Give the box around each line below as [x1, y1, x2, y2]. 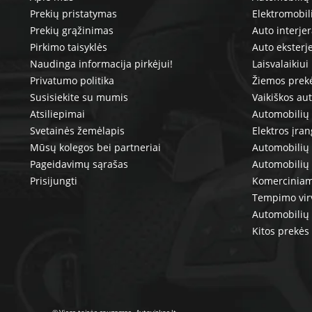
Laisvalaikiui [251, 57, 309, 71]
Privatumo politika [29, 74, 114, 88]
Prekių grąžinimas [29, 24, 114, 38]
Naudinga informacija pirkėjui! [29, 57, 173, 71]
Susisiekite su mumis [29, 91, 128, 104]
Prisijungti [29, 174, 77, 188]
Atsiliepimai [29, 107, 85, 121]
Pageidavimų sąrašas [29, 157, 128, 171]
